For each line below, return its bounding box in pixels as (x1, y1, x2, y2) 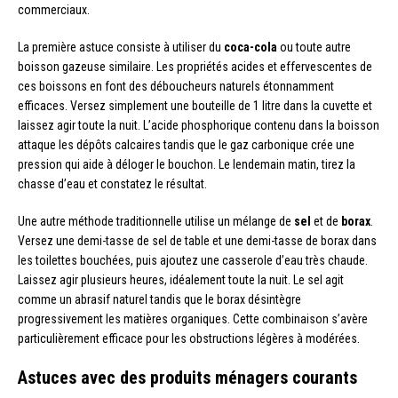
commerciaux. (18, 2, 90, 17)
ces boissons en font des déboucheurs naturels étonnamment (18, 78, 334, 93)
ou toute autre (277, 39, 351, 54)
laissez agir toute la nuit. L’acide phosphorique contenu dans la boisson (18, 117, 379, 132)
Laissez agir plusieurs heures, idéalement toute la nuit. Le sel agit (18, 272, 344, 287)
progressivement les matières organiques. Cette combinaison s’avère (18, 311, 368, 326)
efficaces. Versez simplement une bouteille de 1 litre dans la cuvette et (18, 98, 372, 113)
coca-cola (224, 39, 277, 54)
